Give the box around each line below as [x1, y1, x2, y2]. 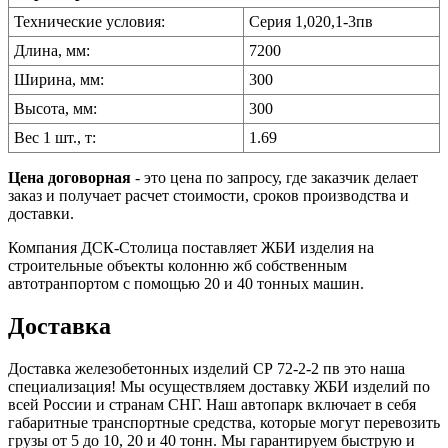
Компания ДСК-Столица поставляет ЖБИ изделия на [8, 238, 374, 256]
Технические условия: [14, 12, 165, 30]
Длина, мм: [14, 41, 90, 59]
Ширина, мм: [14, 70, 104, 88]
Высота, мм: [14, 99, 97, 117]
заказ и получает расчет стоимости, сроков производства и [8, 186, 409, 204]
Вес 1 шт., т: [14, 128, 96, 146]
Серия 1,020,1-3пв [249, 12, 373, 30]
